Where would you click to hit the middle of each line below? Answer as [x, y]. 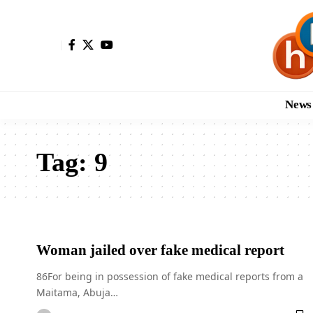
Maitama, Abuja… [77, 292]
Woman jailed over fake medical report [160, 250]
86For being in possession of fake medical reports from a [170, 276]
